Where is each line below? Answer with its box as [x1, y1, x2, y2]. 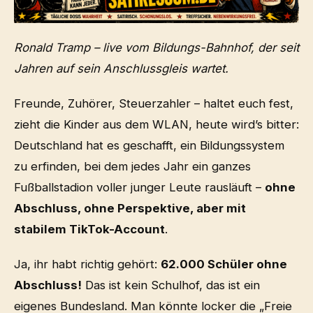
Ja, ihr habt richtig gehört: [14, 256, 161, 271]
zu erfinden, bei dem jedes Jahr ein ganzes [14, 159, 251, 173]
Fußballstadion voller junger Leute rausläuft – [14, 180, 265, 194]
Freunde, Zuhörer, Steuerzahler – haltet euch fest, [14, 96, 293, 110]
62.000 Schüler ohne [161, 256, 287, 271]
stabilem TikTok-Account [14, 221, 165, 236]
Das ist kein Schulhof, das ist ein [82, 277, 260, 292]
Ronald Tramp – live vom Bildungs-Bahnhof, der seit [14, 40, 299, 54]
